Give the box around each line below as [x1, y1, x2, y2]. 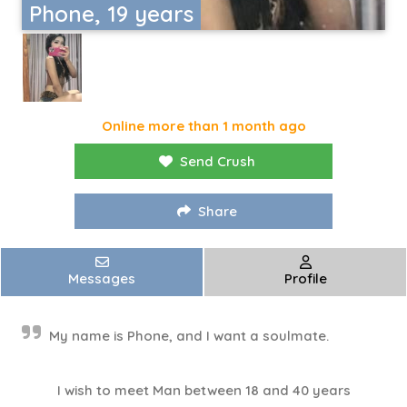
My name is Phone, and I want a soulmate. [49, 327, 329, 345]
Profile [283, 270, 327, 288]
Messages [68, 270, 135, 288]
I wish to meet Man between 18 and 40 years [56, 382, 351, 400]
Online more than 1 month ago [101, 117, 306, 135]
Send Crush [180, 153, 255, 171]
